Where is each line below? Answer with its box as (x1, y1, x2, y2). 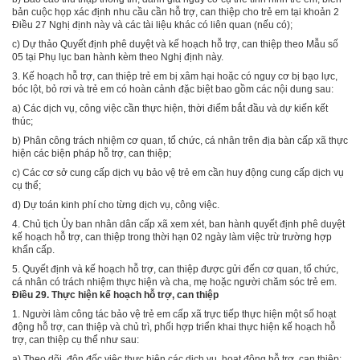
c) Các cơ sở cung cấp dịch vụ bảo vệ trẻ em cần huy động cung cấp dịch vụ (12, 166, 344, 178)
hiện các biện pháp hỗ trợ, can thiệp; (12, 147, 171, 159)
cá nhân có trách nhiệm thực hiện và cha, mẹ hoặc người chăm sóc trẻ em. (12, 276, 337, 288)
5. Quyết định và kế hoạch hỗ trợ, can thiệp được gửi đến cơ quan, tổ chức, (12, 263, 338, 275)
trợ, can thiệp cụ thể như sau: (12, 333, 139, 346)
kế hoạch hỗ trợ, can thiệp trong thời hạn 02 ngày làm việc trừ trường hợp (12, 231, 332, 243)
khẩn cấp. (12, 243, 55, 256)
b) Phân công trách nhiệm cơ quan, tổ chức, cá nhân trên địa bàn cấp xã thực (12, 134, 348, 146)
